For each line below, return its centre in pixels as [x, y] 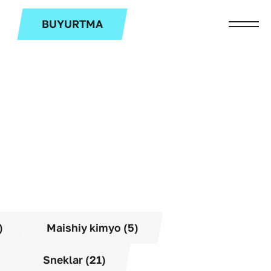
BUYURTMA [72, 24]
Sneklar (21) [74, 260]
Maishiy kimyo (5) [93, 227]
